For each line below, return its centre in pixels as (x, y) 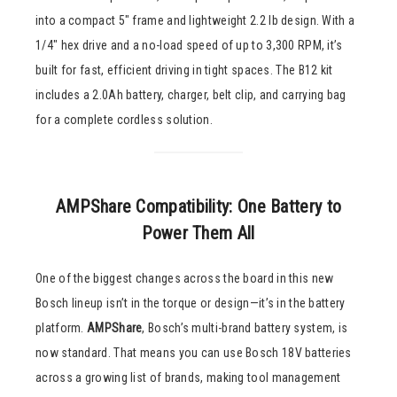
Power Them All (198, 233)
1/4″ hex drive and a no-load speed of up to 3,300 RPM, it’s (189, 46)
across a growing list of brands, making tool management (188, 378)
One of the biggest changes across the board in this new (185, 279)
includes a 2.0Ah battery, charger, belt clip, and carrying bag (191, 95)
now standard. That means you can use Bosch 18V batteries (194, 353)
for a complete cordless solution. (124, 120)
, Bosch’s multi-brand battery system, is (245, 328)
